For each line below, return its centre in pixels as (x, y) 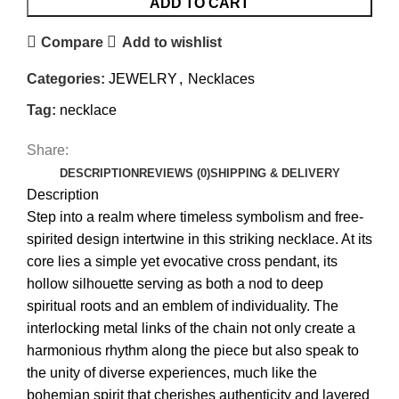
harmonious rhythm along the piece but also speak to (193, 351)
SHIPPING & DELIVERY (275, 174)
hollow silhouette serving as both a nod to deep (175, 284)
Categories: (66, 79)
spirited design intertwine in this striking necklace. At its (199, 240)
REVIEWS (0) (174, 174)
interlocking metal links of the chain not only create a (191, 329)
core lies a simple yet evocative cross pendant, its (182, 262)
